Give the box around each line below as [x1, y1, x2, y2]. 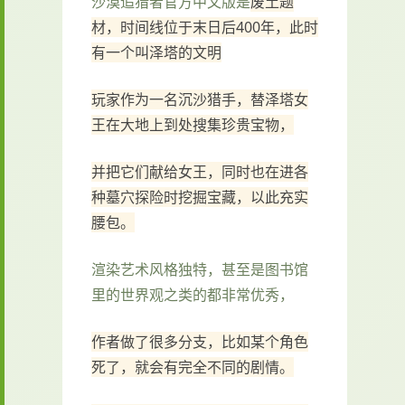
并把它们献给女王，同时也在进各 [91, 162, 308, 182]
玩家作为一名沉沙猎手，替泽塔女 [91, 89, 308, 109]
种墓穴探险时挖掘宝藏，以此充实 [91, 187, 308, 207]
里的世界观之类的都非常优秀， [91, 285, 294, 305]
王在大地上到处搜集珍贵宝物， [91, 115, 294, 135]
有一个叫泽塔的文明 [91, 42, 221, 62]
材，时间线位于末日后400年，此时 [91, 17, 318, 37]
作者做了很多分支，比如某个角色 [91, 332, 308, 352]
